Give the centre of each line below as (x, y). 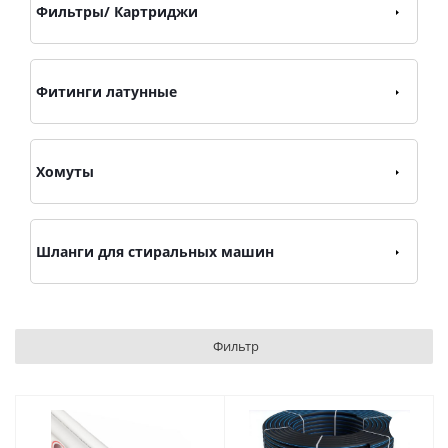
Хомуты (65, 171)
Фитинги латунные (106, 91)
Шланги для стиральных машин (155, 251)
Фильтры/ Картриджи (117, 11)
